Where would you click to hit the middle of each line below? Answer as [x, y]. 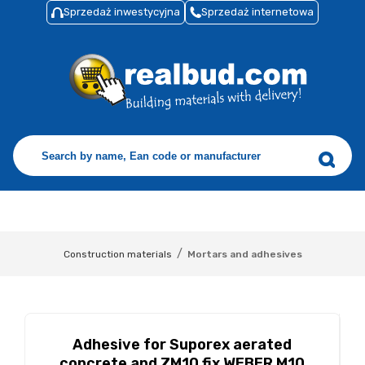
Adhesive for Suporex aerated [182, 345]
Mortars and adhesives [244, 254]
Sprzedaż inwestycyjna [122, 12]
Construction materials [117, 254]
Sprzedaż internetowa [257, 12]
